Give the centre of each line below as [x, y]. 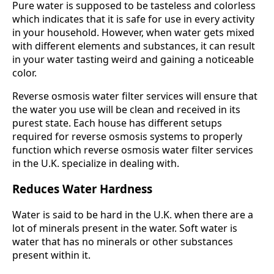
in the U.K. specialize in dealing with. [96, 163]
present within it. [51, 255]
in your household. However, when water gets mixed [133, 32]
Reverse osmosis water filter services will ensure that [135, 96]
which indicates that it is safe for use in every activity [133, 19]
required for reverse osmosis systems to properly [127, 136]
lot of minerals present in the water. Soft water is [125, 228]
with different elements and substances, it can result [134, 46]
